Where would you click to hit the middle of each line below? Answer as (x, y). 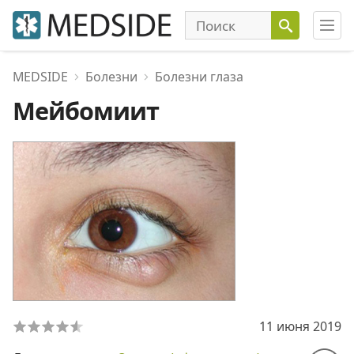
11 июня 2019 (300, 326)
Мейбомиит (86, 111)
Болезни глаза (199, 77)
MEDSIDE (40, 77)
